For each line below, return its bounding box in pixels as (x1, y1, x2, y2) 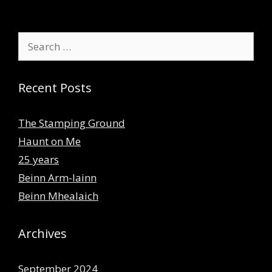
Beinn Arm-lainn (18, 170, 97, 185)
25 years (18, 152, 59, 166)
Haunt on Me (18, 134, 81, 148)
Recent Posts (18, 79, 92, 96)
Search (18, 32, 50, 46)
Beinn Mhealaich (18, 188, 98, 203)
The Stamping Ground (18, 115, 125, 130)
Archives (18, 225, 67, 242)
